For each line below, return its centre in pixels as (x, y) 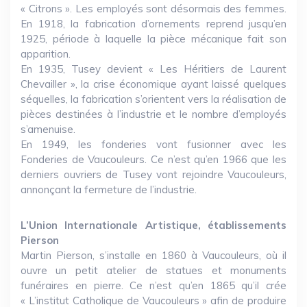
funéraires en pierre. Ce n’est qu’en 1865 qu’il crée (153, 285)
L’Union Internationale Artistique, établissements (153, 225)
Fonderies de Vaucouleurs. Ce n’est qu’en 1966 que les (153, 159)
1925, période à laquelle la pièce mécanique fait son (153, 39)
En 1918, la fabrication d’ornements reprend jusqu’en (153, 24)
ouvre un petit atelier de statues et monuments (153, 270)
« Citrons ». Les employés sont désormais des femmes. (153, 9)
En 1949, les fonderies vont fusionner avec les (153, 144)
